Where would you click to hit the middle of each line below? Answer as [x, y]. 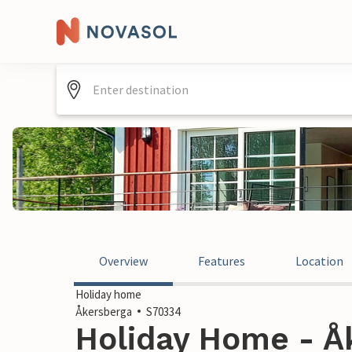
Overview [123, 261]
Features [222, 261]
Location [319, 261]
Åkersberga [104, 312]
